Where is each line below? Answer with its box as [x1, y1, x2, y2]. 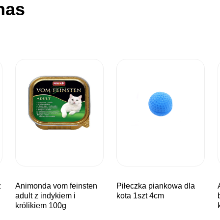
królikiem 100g [15, 201, 67, 210]
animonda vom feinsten [15, 182, 21, 191]
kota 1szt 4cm [116, 192, 164, 200]
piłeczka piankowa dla [116, 182, 122, 191]
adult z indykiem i [15, 192, 76, 200]
